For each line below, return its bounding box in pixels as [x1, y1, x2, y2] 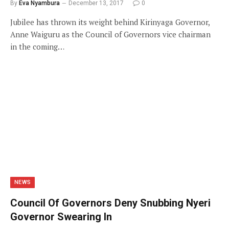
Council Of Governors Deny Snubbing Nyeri [10, 197, 211, 209]
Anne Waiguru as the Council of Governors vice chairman [10, 29, 211, 39]
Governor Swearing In [10, 211, 112, 223]
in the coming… [10, 41, 64, 52]
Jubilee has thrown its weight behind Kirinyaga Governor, [10, 16, 210, 27]
